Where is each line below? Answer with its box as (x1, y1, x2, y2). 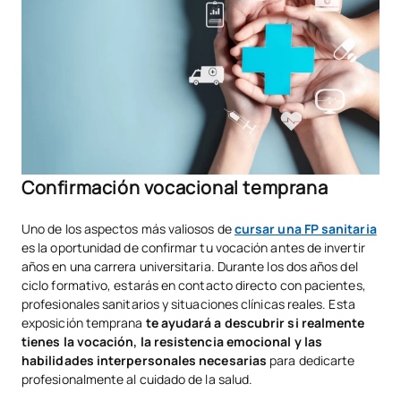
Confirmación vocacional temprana (21, 175, 328, 200)
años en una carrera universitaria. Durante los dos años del (21, 257, 358, 275)
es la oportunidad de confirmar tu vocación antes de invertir (21, 238, 365, 256)
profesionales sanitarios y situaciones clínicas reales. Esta (21, 294, 355, 312)
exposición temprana (21, 313, 146, 331)
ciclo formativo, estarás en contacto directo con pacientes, (21, 276, 366, 294)
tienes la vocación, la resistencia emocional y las (21, 332, 322, 350)
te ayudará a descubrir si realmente (145, 313, 365, 331)
